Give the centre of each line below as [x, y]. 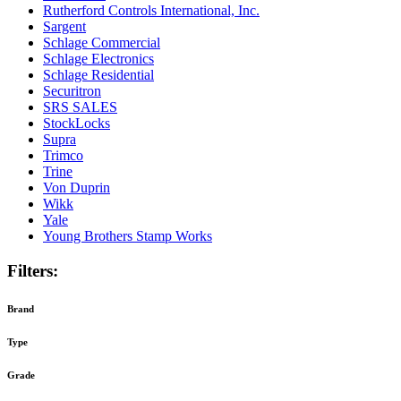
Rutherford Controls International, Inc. [151, 11]
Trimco [63, 156]
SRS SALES [80, 107]
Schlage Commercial [102, 43]
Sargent [64, 27]
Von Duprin [77, 188]
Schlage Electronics [98, 59]
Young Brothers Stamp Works [128, 236]
